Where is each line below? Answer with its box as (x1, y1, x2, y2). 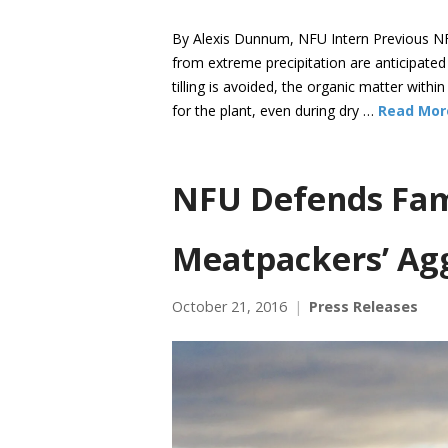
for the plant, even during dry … (172, 101, 378, 121)
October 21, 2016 (172, 297, 287, 317)
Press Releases (309, 297, 418, 317)
